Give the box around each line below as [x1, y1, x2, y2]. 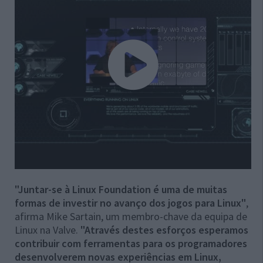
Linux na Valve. [15, 223, 80, 237]
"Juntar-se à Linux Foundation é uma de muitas [15, 183, 227, 197]
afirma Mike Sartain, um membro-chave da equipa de [15, 210, 247, 224]
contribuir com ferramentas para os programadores [15, 237, 247, 251]
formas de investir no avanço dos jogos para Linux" [15, 196, 246, 210]
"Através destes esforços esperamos [80, 223, 248, 237]
